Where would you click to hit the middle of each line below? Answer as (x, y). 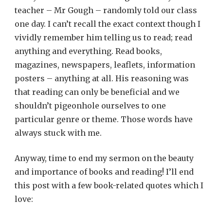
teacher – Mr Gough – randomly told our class (106, 10)
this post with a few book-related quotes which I (109, 185)
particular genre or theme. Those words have (104, 119)
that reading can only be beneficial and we (97, 92)
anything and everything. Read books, (88, 51)
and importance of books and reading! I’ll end (104, 172)
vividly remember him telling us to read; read (103, 37)
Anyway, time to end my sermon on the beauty (104, 158)
